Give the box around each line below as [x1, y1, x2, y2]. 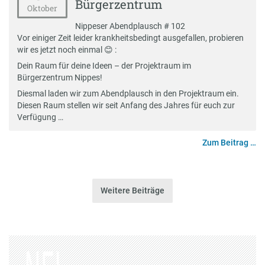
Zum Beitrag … [202, 138, 256, 148]
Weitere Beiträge [101, 186, 164, 196]
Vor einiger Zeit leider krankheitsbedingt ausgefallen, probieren [17, 33, 244, 43]
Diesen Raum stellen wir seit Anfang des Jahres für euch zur [17, 100, 235, 110]
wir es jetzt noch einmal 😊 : [17, 44, 117, 54]
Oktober [27, 3, 57, 14]
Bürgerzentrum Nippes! [17, 72, 102, 82]
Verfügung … [17, 112, 63, 122]
